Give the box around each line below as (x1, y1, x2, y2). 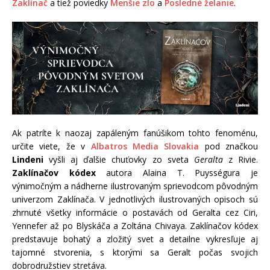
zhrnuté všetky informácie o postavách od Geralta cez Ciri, (12, 206, 258, 218)
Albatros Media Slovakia (90, 140, 199, 152)
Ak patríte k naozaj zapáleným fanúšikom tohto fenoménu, (12, 127, 258, 139)
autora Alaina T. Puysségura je (95, 166, 259, 178)
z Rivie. (222, 153, 259, 165)
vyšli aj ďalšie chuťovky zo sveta (43, 153, 194, 165)
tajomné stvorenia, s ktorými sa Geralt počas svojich (12, 246, 258, 258)
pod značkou (199, 140, 258, 152)
